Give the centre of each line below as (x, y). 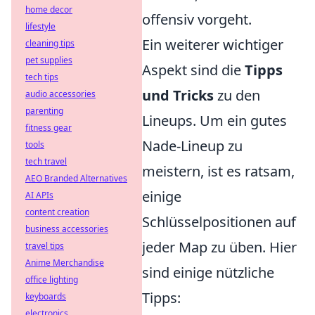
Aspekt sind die (193, 70)
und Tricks (178, 96)
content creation (57, 212)
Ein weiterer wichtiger (213, 45)
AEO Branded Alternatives (76, 178)
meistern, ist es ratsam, (218, 172)
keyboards (46, 296)
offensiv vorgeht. (197, 20)
